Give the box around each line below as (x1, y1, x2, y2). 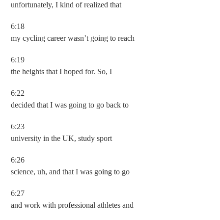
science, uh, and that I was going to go (11, 167, 130, 176)
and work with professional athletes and (11, 201, 134, 209)
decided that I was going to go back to (11, 101, 129, 109)
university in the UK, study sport (11, 134, 112, 142)
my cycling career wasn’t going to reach (11, 34, 135, 42)
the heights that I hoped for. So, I (11, 67, 112, 76)
